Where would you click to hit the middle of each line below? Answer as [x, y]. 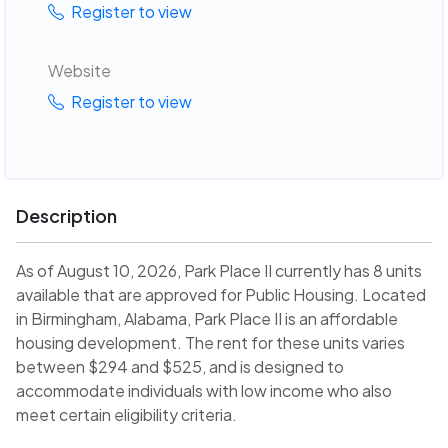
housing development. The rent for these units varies [210, 343]
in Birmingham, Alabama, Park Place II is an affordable [207, 319]
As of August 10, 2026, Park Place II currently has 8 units [219, 271]
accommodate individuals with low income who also [204, 391]
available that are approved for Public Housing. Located [221, 295]
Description [66, 216]
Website [79, 70]
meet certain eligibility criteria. [126, 415]
